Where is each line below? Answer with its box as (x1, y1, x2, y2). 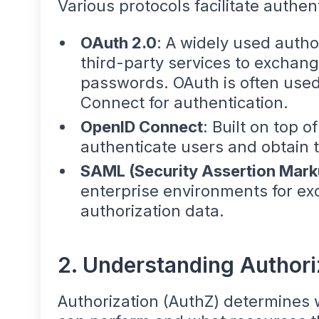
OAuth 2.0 (80, 33, 157, 53)
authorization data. (80, 202, 224, 221)
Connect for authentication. (80, 93, 288, 113)
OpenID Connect (80, 117, 203, 137)
